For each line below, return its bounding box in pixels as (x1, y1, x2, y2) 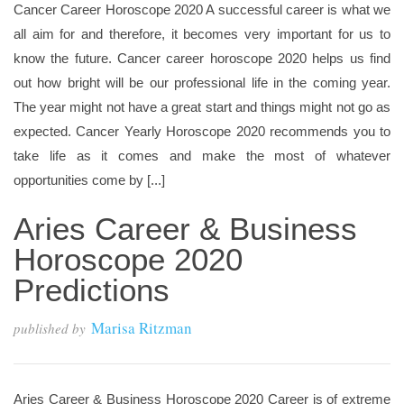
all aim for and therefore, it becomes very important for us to (14, 26, 390, 41)
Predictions (14, 272, 170, 308)
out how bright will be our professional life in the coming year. (14, 75, 390, 90)
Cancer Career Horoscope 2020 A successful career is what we (14, 2, 390, 17)
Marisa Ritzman (91, 317, 192, 338)
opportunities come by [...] (14, 172, 165, 188)
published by (14, 319, 86, 337)
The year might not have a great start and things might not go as (14, 99, 390, 115)
